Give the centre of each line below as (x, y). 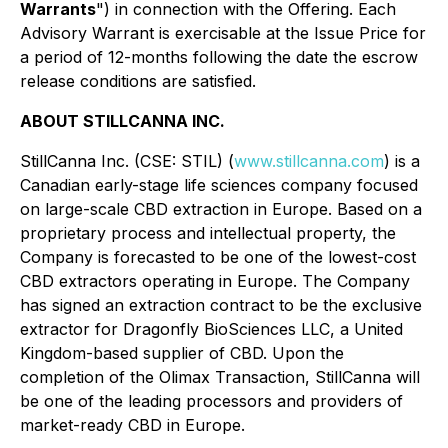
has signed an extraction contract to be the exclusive (221, 305)
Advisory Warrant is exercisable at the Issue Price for (223, 33)
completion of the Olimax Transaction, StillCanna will (220, 377)
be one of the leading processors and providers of (211, 401)
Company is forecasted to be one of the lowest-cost (218, 257)
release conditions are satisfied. (138, 81)
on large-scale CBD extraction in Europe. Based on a (221, 209)
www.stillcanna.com (309, 161)
